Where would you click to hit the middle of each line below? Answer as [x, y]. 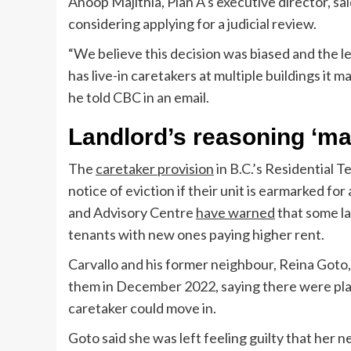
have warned [235, 212]
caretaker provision [155, 168]
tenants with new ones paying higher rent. [196, 234]
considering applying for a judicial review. [192, 23]
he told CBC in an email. [139, 97]
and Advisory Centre [132, 212]
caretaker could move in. [142, 308]
